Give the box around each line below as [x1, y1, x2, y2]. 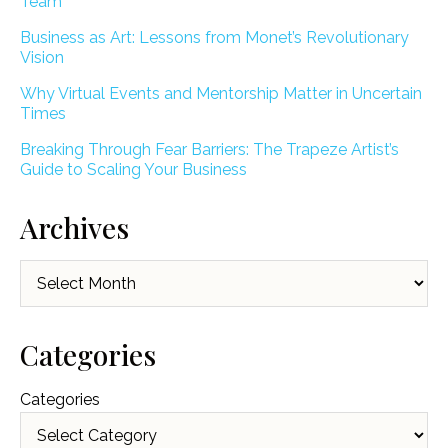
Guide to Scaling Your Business [20, 160, 247, 180]
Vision [20, 48, 64, 68]
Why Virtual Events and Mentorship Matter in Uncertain [20, 84, 422, 104]
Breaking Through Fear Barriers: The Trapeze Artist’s [20, 140, 399, 160]
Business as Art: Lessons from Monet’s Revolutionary [20, 28, 409, 48]
